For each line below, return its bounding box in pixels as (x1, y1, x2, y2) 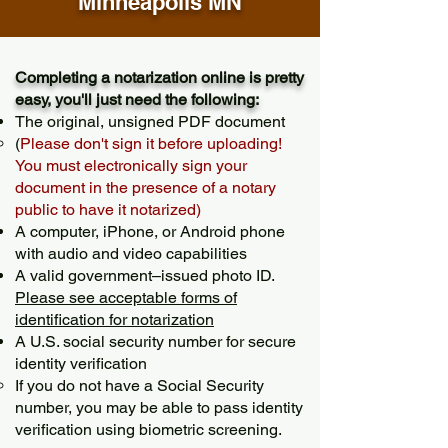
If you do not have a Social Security (15, 376, 264, 395)
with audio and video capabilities (15, 244, 247, 263)
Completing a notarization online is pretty (15, 68, 304, 87)
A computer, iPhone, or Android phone (15, 222, 285, 241)
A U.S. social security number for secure (15, 332, 296, 351)
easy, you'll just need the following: (15, 90, 259, 109)
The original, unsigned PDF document (15, 112, 285, 131)
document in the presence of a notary (15, 178, 276, 197)
